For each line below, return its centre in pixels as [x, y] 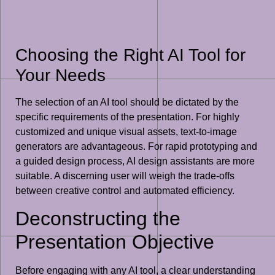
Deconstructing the [98, 219]
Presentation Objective [115, 242]
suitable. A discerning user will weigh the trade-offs [125, 176]
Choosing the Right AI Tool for [130, 55]
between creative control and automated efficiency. [125, 190]
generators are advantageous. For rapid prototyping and [136, 146]
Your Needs [60, 75]
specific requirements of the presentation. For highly [127, 117]
